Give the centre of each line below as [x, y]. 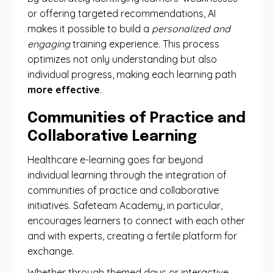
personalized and [191, 29]
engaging [49, 44]
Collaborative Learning [112, 137]
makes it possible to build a [90, 29]
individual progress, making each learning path [132, 74]
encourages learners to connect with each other [136, 221]
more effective [64, 90]
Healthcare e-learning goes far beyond [115, 160]
